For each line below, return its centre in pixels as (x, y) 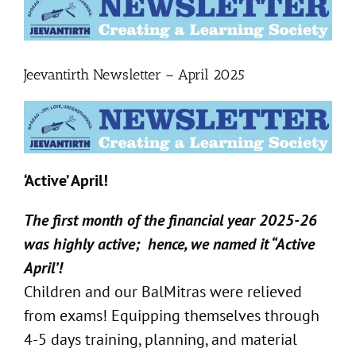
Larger (45, 23)
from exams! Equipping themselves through (172, 316)
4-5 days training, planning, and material (161, 340)
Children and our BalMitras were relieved (163, 292)
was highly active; (82, 244)
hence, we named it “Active (229, 244)
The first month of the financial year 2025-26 (170, 221)
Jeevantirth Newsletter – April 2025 (134, 74)
